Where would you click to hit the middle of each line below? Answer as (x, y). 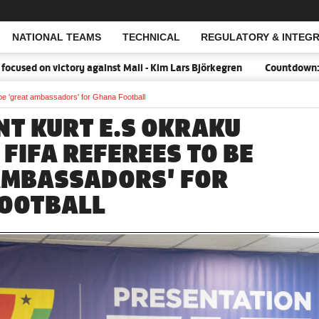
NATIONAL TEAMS (56, 37)
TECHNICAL (151, 37)
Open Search (81, 38)
